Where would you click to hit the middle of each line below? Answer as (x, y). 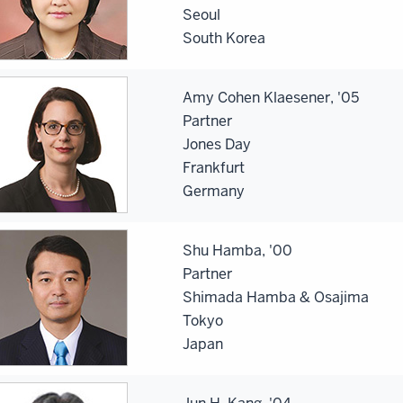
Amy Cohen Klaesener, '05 (271, 97)
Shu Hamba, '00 (237, 250)
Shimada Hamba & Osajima (276, 297)
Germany (214, 191)
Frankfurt (214, 167)
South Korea (224, 38)
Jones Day (217, 144)
